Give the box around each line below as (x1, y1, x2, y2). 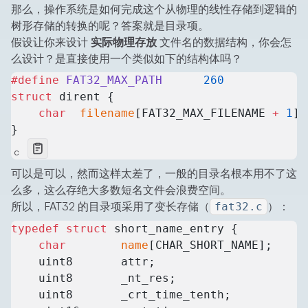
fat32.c (214, 200, 263, 214)
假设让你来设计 (11, 35, 91, 49)
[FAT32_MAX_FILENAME (135, 107, 272, 120)
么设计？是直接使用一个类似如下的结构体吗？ (11, 52, 242, 66)
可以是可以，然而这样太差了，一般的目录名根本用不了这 (11, 166, 297, 181)
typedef (11, 222, 59, 236)
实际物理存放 (91, 35, 157, 49)
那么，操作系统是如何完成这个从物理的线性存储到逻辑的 (11, 2, 297, 16)
